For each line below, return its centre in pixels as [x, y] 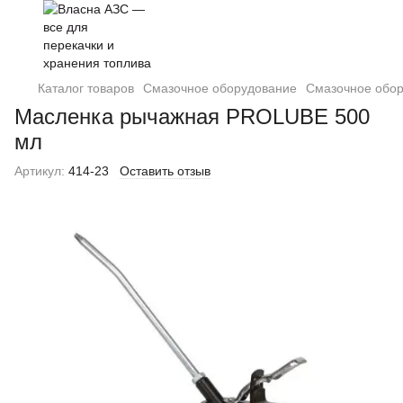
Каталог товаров [86, 88]
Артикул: [40, 171]
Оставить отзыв [165, 171]
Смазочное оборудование [220, 88]
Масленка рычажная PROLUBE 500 [192, 116]
